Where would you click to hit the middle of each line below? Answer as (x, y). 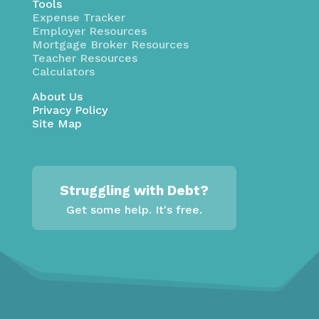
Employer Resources (89, 31)
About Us (57, 97)
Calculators (63, 72)
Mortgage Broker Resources (110, 45)
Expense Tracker (78, 18)
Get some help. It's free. (134, 210)
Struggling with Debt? (134, 191)
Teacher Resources (84, 58)
